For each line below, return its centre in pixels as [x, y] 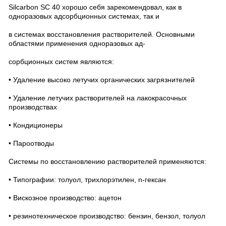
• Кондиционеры [36, 125]
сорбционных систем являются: [61, 62]
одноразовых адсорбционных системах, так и [84, 16]
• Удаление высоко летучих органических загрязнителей [102, 80]
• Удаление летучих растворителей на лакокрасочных [98, 98]
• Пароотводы [31, 143]
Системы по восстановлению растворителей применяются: [107, 161]
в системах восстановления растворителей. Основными [102, 34]
